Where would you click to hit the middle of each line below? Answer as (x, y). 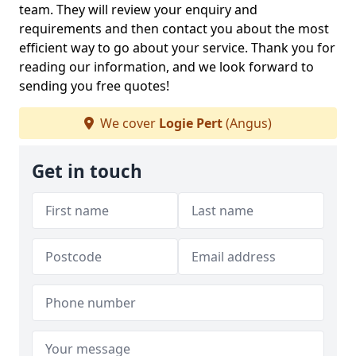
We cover (128, 123)
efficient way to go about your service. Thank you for (177, 48)
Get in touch (87, 171)
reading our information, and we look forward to (166, 67)
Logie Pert (191, 123)
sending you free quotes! (94, 86)
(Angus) (247, 123)
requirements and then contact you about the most (174, 29)
